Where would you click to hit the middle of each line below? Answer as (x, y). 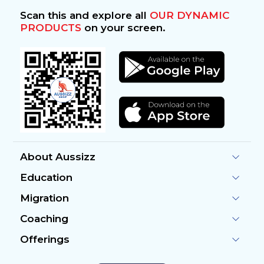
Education (46, 177)
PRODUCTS (50, 28)
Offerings (44, 239)
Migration (44, 198)
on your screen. (123, 28)
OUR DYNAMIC (189, 15)
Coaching (44, 219)
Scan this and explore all (85, 15)
